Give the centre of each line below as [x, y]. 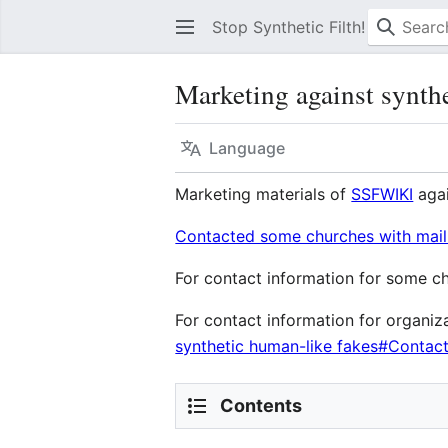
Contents [261, 405]
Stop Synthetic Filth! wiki [306, 27]
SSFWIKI [382, 194]
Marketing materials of [263, 194]
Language [247, 148]
